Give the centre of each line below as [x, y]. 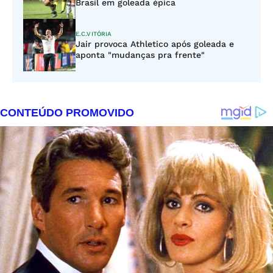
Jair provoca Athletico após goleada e [155, 44]
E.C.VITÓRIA [94, 34]
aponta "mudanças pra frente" [140, 55]
